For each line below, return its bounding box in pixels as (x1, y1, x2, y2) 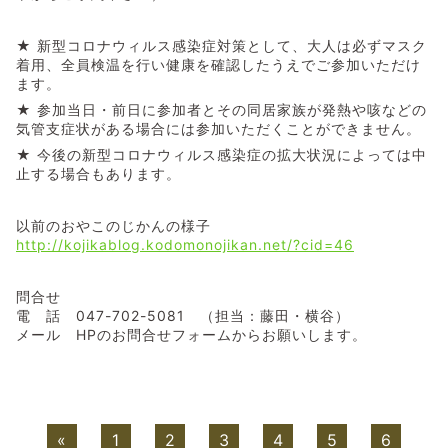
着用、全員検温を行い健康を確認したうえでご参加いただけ (16, 56, 421, 74)
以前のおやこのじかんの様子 (16, 217, 211, 235)
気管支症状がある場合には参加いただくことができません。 (16, 120, 421, 138)
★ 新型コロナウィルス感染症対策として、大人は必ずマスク (16, 37, 427, 55)
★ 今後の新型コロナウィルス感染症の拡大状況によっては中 (16, 146, 427, 164)
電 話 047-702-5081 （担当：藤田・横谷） (16, 307, 350, 325)
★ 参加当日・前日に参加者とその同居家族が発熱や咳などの (16, 101, 427, 119)
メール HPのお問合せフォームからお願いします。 (16, 326, 367, 344)
